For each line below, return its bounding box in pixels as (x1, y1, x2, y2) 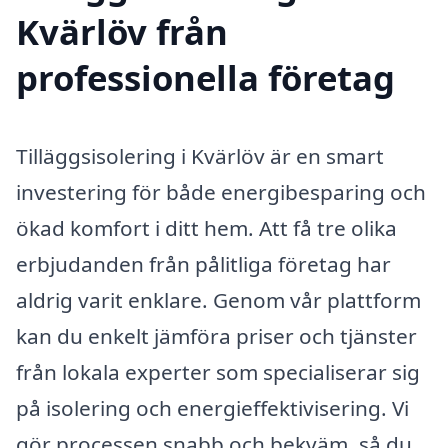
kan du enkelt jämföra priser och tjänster (16, 322, 417, 351)
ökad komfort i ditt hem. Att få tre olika (16, 214, 397, 243)
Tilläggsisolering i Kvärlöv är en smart (16, 142, 384, 171)
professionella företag (16, 54, 395, 102)
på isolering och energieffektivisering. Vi (16, 394, 409, 423)
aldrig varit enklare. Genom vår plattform (16, 286, 421, 315)
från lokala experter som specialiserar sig (16, 358, 420, 387)
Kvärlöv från (16, 8, 228, 56)
